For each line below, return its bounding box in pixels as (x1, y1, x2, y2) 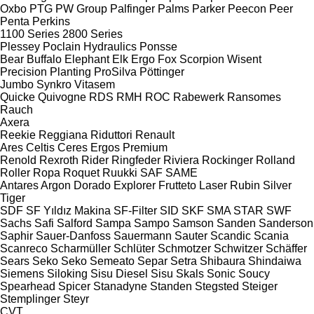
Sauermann (114, 229, 172, 242)
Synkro (36, 78, 71, 90)
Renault (135, 128, 175, 141)
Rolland (256, 153, 295, 166)
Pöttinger (139, 65, 184, 78)
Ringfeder (111, 153, 161, 166)
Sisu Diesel (90, 267, 148, 280)
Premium (123, 141, 168, 153)
